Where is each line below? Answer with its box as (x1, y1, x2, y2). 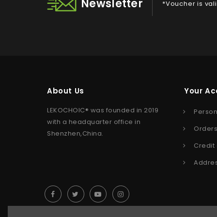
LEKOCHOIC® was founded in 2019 (47, 106, 158, 115)
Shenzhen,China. (47, 129, 105, 138)
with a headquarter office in (47, 117, 140, 126)
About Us (47, 86, 84, 96)
